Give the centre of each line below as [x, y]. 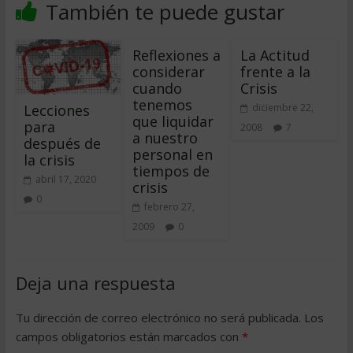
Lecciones [56, 110]
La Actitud [275, 55]
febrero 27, [169, 207]
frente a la [276, 72]
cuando [157, 88]
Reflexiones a [176, 55]
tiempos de [171, 171]
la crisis [49, 160]
